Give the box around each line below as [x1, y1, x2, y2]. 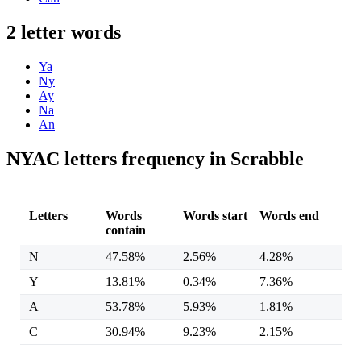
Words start [182, 209, 247, 223]
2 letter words [6, 22, 121, 44]
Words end [259, 209, 320, 223]
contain [106, 223, 147, 238]
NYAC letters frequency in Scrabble [6, 148, 304, 170]
